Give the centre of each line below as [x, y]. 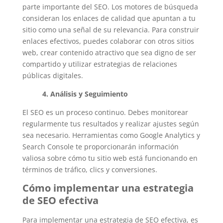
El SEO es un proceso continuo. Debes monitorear [105, 112]
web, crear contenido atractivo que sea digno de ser [109, 52]
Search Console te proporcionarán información [100, 146]
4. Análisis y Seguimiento [85, 94]
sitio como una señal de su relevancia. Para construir [111, 29]
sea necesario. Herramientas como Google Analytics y [111, 135]
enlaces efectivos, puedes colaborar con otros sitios [108, 41]
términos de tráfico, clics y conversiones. [90, 169]
